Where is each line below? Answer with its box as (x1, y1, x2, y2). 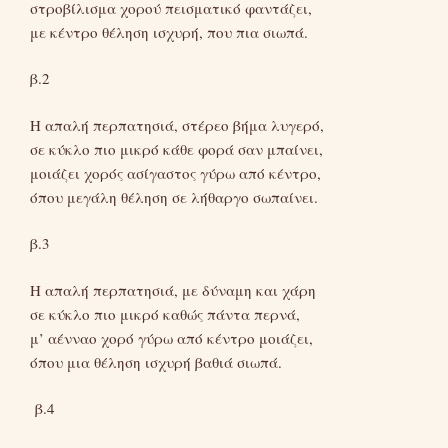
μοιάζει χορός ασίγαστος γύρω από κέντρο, (30, 162, 321, 183)
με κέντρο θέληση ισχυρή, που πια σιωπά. (30, 21, 308, 42)
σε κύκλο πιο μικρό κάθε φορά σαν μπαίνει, (30, 138, 323, 159)
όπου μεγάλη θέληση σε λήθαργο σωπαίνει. (30, 186, 318, 207)
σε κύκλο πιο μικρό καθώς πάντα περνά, (30, 303, 300, 324)
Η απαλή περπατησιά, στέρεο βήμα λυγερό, (30, 114, 324, 135)
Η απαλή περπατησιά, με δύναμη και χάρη (30, 279, 316, 300)
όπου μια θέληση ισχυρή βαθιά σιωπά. (30, 351, 282, 372)
